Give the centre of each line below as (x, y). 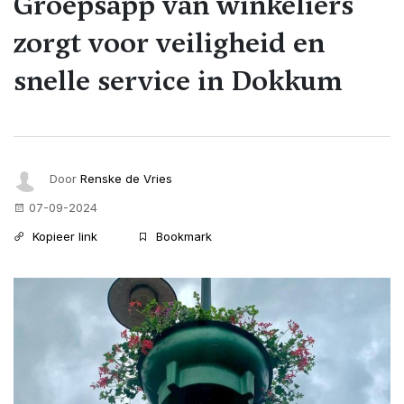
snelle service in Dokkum (178, 80)
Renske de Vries (126, 178)
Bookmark (182, 236)
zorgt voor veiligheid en (169, 42)
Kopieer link (63, 236)
